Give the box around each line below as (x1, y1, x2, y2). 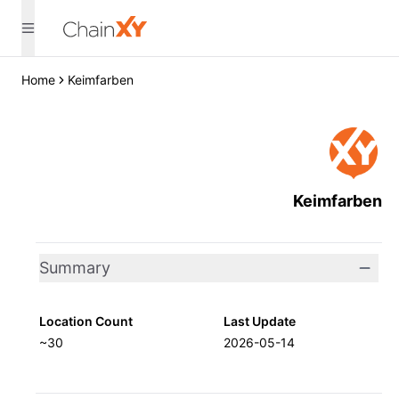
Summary (39, 258, 110, 277)
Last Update (223, 313, 296, 329)
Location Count (39, 313, 133, 329)
